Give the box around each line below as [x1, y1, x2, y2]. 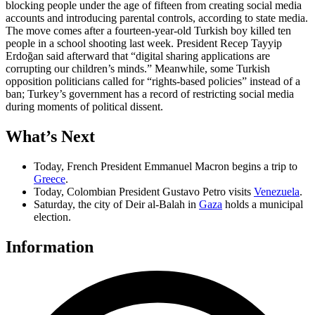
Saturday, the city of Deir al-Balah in [34, 198, 199, 210]
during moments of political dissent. [6, 101, 163, 113]
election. [34, 210, 71, 223]
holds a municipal [222, 198, 303, 210]
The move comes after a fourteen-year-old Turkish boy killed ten [6, 25, 291, 37]
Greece [34, 172, 65, 185]
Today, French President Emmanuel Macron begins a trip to [34, 160, 297, 172]
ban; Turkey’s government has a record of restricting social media [6, 88, 294, 101]
